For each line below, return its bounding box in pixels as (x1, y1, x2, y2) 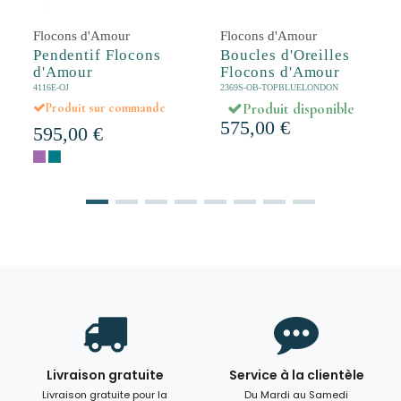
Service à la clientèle (228, 366, 364, 385)
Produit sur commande (45, 99, 166, 115)
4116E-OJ (32, 82, 69, 93)
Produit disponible (243, 99, 355, 119)
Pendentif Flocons (32, 46, 161, 64)
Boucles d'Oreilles (219, 46, 350, 64)
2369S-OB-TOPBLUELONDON (219, 82, 338, 93)
